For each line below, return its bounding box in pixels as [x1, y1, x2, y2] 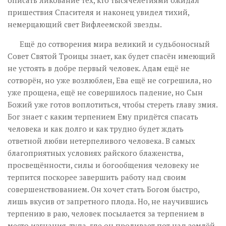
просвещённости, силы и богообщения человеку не [8, 160, 199, 170]
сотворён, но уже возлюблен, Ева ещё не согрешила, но [8, 75, 212, 85]
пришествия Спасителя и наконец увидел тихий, [8, 7, 189, 17]
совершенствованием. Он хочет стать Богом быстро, [8, 184, 199, 194]
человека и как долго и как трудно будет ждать [8, 124, 184, 134]
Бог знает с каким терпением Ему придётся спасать [8, 111, 198, 122]
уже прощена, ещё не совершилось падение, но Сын [8, 87, 203, 97]
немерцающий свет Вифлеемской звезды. [8, 19, 162, 29]
